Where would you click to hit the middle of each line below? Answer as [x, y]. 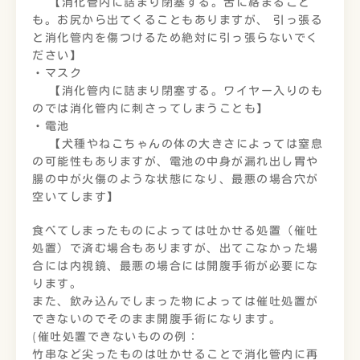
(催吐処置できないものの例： [116, 337]
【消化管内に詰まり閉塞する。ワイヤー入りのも [178, 91]
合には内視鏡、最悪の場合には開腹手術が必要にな [176, 266]
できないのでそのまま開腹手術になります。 [157, 319]
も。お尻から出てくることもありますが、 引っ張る [178, 20]
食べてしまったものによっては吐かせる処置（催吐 [176, 231]
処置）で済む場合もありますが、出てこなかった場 [176, 248]
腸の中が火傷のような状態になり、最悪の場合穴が [176, 179]
